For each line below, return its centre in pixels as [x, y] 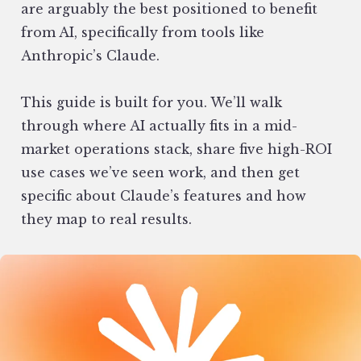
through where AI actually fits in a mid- [159, 126]
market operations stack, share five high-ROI [176, 149]
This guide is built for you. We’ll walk [151, 102]
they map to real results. [108, 219]
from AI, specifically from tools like [143, 32]
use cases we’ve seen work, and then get [160, 172]
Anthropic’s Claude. [90, 56]
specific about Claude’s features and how [164, 196]
